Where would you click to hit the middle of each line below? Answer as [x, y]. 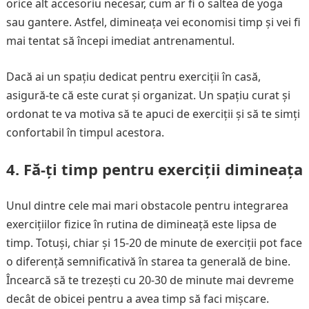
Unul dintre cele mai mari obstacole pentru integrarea [147, 206]
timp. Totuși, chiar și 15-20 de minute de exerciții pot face [154, 243]
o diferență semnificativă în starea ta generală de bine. [148, 261]
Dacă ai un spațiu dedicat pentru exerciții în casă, [133, 77]
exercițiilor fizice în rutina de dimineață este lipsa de [141, 224]
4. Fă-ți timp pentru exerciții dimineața [154, 169]
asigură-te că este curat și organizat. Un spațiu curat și [148, 95]
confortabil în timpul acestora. [85, 132]
